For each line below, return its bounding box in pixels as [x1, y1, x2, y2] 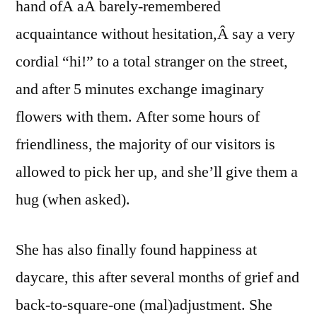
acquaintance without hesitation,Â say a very [16, 23, 295, 44]
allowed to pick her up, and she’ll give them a [16, 161, 298, 182]
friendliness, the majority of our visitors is [16, 134, 275, 154]
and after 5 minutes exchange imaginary [16, 79, 264, 99]
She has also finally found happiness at [16, 239, 257, 260]
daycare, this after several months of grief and [16, 267, 299, 287]
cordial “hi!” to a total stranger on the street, [16, 51, 288, 71]
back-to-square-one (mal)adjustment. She [16, 294, 272, 315]
